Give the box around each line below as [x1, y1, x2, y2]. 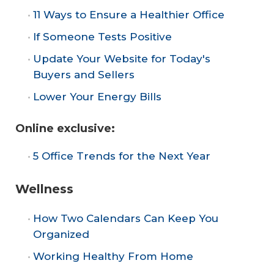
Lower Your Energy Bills [33, 90, 161, 103]
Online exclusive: [15, 122, 115, 136]
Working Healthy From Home [33, 250, 193, 262]
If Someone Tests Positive [33, 30, 172, 43]
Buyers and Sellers [33, 68, 135, 81]
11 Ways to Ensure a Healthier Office [33, 8, 224, 21]
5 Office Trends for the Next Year [33, 150, 210, 163]
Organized [33, 228, 89, 240]
